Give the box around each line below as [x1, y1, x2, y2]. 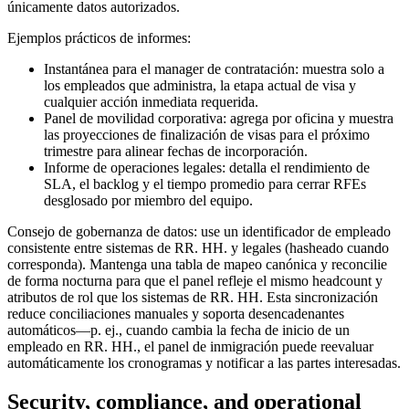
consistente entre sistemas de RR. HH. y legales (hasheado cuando [7, 240, 389, 257]
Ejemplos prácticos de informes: [7, 30, 191, 47]
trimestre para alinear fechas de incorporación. [44, 143, 308, 160]
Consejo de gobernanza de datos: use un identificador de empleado [7, 224, 391, 240]
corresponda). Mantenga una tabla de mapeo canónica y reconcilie [7, 257, 387, 273]
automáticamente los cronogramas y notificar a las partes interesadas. [7, 355, 401, 372]
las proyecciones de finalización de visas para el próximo [44, 127, 370, 143]
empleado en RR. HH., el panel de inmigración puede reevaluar [7, 339, 373, 355]
